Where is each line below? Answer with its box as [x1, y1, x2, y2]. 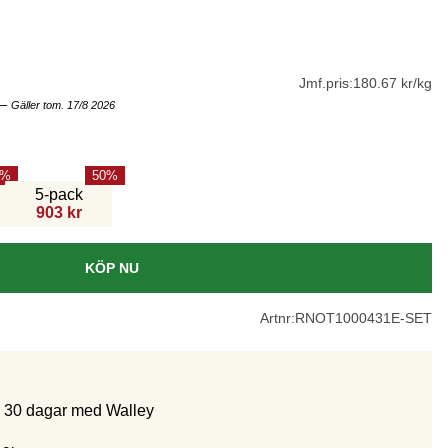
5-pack [34, 186, 83, 204]
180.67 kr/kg [353, 74, 432, 91]
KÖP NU [85, 260, 139, 277]
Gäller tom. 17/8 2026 [11, 99, 115, 112]
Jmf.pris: [299, 74, 353, 91]
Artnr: [260, 310, 295, 327]
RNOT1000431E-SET [295, 310, 432, 327]
